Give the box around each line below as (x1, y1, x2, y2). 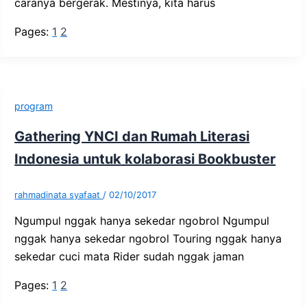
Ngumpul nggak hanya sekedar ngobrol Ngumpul (14, 214, 270, 228)
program (14, 99, 53, 112)
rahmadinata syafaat (14, 189, 103, 201)
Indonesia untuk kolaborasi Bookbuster (14, 151, 276, 168)
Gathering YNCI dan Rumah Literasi (14, 128, 250, 145)
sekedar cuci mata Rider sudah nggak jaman (14, 249, 245, 264)
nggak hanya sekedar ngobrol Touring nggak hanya (14, 232, 282, 246)
